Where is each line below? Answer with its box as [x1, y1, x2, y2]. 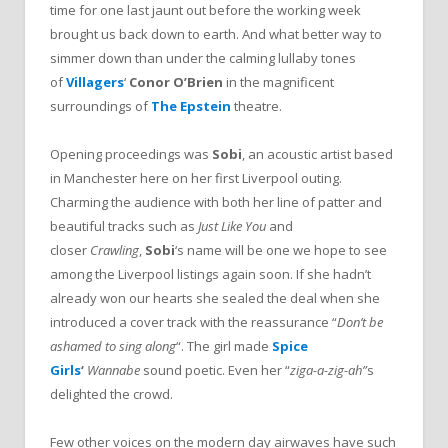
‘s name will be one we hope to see [175, 240, 387, 259]
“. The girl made [176, 336, 272, 355]
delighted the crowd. [50, 384, 173, 403]
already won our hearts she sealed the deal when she [50, 288, 380, 307]
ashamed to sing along [50, 336, 176, 355]
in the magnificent [226, 72, 334, 91]
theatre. [234, 96, 282, 115]
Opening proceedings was [50, 144, 212, 163]
